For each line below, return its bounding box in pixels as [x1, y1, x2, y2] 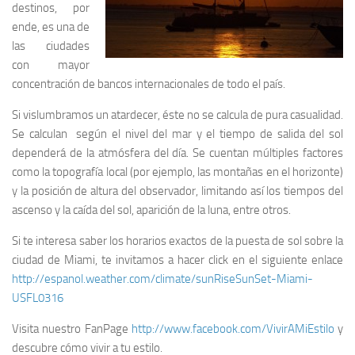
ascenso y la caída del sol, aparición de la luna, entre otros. [12, 202, 291, 217]
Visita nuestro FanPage [12, 321, 132, 336]
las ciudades [12, 38, 90, 53]
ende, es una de [12, 19, 90, 34]
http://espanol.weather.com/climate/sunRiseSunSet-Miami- [12, 271, 313, 286]
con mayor [12, 57, 90, 72]
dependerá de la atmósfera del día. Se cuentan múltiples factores [12, 145, 343, 160]
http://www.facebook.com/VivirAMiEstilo [131, 321, 334, 336]
